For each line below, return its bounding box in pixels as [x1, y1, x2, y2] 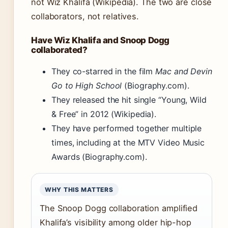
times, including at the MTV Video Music [51, 137, 205, 148]
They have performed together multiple [51, 123, 202, 134]
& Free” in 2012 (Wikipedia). [51, 109, 157, 120]
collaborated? [31, 45, 88, 55]
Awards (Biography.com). [51, 152, 147, 162]
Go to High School [51, 80, 122, 91]
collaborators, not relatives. [31, 11, 139, 22]
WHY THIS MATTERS [45, 186, 113, 194]
